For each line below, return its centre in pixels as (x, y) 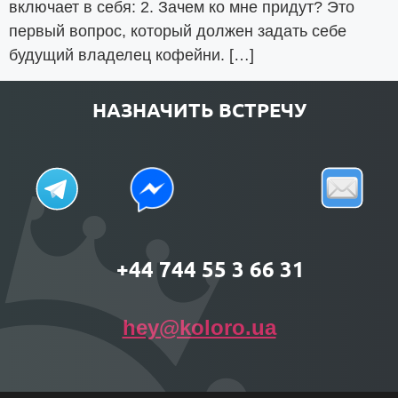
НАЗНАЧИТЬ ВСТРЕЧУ (199, 109)
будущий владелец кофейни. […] (131, 56)
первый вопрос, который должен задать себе (178, 32)
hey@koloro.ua (199, 327)
